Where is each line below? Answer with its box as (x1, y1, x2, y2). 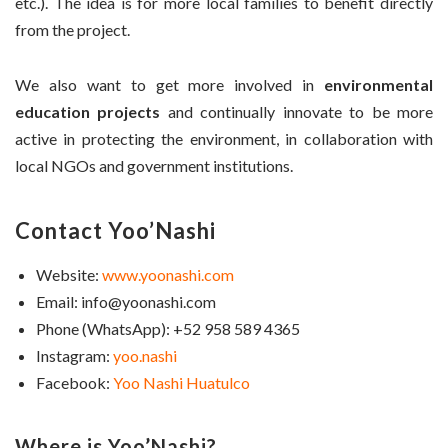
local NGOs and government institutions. (15, 155, 293, 175)
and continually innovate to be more (160, 101, 434, 121)
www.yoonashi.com (102, 264, 234, 284)
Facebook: (36, 372, 113, 392)
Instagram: (36, 345, 113, 365)
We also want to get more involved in (15, 74, 324, 94)
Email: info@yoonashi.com (36, 291, 216, 311)
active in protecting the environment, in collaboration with (15, 128, 433, 148)
